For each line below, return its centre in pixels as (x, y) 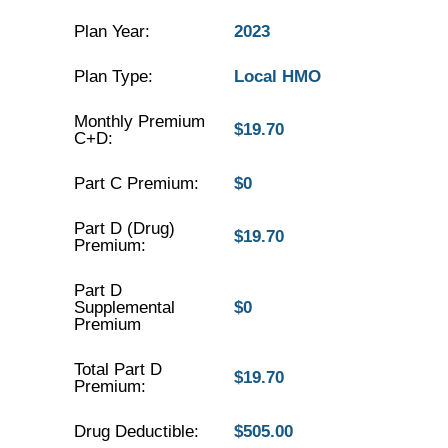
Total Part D (117, 369)
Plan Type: (113, 76)
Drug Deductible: (136, 431)
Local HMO (277, 76)
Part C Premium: (136, 183)
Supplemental (124, 307)
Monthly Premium (139, 121)
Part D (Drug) (124, 228)
